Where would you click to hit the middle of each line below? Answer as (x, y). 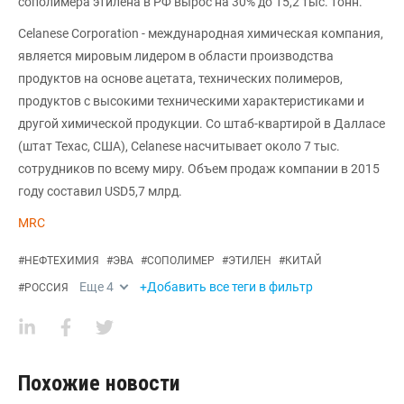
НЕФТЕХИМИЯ (62, 261)
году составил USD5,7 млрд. (100, 191)
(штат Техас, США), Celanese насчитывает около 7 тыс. (179, 146)
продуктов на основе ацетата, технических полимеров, (180, 78)
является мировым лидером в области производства (176, 56)
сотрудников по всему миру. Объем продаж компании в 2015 (199, 169)
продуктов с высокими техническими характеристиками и (191, 101)
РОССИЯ (46, 288)
